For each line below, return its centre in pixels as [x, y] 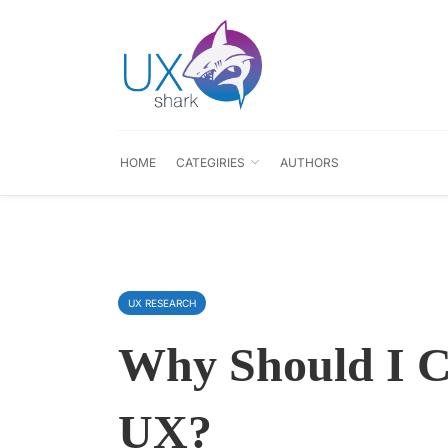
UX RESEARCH [162, 303]
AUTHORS [309, 162]
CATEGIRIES [210, 162]
